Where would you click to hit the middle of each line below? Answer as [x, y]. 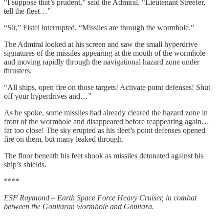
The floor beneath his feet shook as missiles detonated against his [104, 155]
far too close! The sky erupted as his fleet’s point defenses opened [105, 130]
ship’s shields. [25, 164]
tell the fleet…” [27, 11]
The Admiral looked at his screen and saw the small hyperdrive [101, 44]
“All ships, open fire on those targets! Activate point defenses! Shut [107, 87]
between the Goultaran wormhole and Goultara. [79, 206]
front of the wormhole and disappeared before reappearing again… [107, 121]
